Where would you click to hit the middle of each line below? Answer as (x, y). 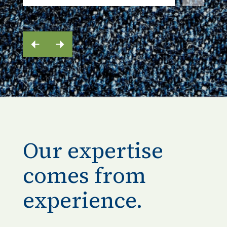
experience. (82, 200)
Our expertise (93, 150)
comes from (84, 175)
